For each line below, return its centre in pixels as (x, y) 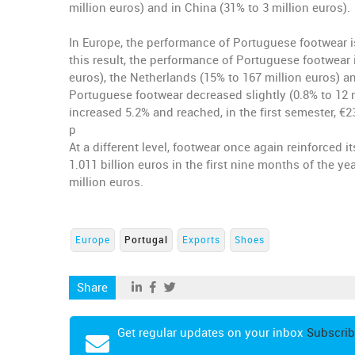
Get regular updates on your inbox (212, 333)
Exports (201, 240)
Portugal (146, 240)
